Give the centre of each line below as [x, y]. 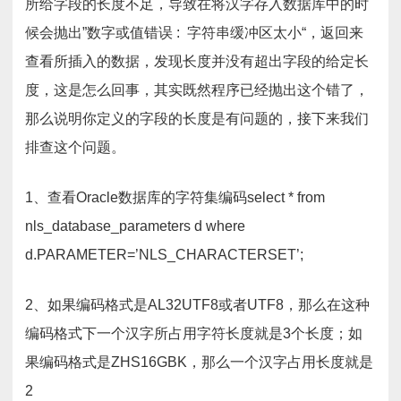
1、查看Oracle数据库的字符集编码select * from [175, 197]
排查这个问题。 [75, 147]
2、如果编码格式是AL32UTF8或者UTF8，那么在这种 [197, 305]
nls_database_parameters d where [135, 226]
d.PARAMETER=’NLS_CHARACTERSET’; [164, 255]
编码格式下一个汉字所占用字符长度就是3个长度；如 [194, 333]
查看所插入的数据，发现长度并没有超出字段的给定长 [197, 61]
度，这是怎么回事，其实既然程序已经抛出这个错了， [197, 90]
